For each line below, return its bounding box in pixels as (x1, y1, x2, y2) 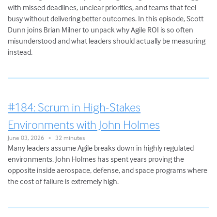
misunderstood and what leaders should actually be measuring (8, 36, 206, 46)
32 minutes (51, 134, 85, 142)
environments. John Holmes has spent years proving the (8, 154, 185, 164)
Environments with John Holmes (8, 117, 160, 132)
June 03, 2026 (8, 134, 49, 142)
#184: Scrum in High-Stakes (8, 100, 141, 115)
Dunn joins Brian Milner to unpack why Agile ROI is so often (8, 25, 194, 35)
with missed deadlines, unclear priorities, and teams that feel (8, 2, 197, 13)
